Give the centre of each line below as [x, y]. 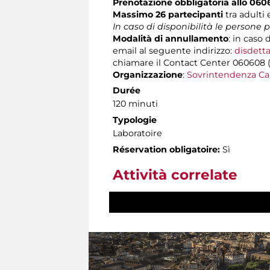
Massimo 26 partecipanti [169, 14]
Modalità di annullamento [171, 38]
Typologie [135, 120]
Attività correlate [175, 174]
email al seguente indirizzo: [174, 50]
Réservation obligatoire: [166, 149]
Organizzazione [148, 74]
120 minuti [135, 103]
